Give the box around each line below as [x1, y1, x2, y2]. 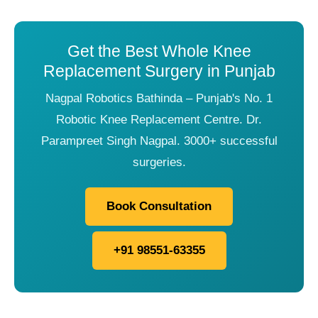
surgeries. [132, 155, 186, 169]
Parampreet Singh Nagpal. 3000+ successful [40, 133, 278, 148]
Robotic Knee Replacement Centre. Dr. [56, 112, 262, 126]
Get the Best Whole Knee [67, 41, 251, 60]
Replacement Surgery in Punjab [43, 61, 275, 80]
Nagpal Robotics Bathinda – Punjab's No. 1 [45, 91, 273, 105]
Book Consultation [106, 199, 212, 213]
